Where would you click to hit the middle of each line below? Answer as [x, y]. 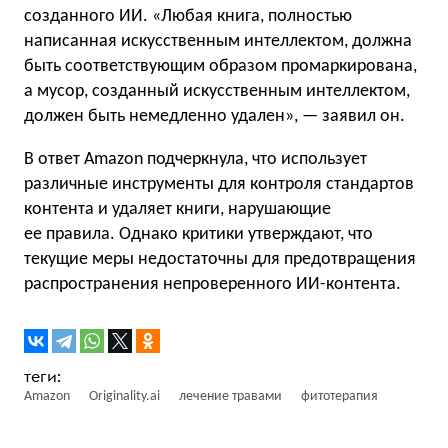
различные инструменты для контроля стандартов [219, 184]
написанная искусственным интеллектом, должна [218, 41]
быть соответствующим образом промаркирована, [220, 66]
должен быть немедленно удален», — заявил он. [214, 116]
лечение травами [230, 396]
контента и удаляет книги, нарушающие [177, 209]
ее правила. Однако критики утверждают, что [198, 234]
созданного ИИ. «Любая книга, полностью [188, 16]
